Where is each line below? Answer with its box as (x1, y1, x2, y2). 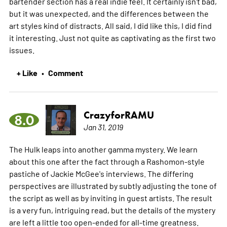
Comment (48, 66, 83, 78)
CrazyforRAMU (83, 108, 154, 121)
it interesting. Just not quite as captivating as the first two (9, 32, 216, 43)
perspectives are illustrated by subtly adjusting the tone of (9, 180, 217, 191)
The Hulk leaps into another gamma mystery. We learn (9, 143, 198, 154)
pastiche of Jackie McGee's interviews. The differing (9, 168, 194, 178)
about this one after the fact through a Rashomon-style (9, 156, 205, 166)
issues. (9, 44, 34, 55)
